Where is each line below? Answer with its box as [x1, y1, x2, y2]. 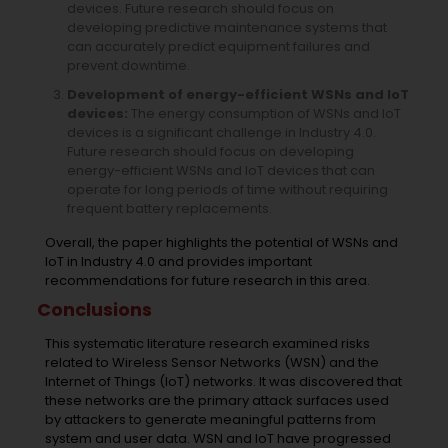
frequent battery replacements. [67, 198, 273, 218]
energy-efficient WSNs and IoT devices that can [67, 160, 376, 180]
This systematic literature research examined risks [44, 333, 370, 353]
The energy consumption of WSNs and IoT [128, 103, 402, 123]
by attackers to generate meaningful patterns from [44, 409, 376, 429]
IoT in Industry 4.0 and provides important [44, 251, 312, 271]
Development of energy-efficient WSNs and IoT [67, 84, 410, 104]
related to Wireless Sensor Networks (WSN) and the [44, 352, 379, 372]
